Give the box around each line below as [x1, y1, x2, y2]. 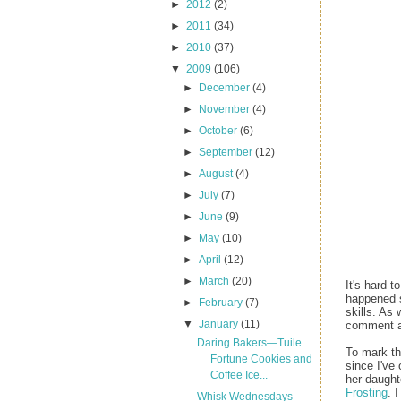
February [199, 296, 246, 309]
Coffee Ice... [209, 369, 268, 381]
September [199, 146, 256, 158]
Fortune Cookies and [209, 353, 312, 365]
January [199, 318, 242, 330]
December [199, 81, 253, 94]
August [199, 167, 236, 180]
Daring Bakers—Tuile [196, 337, 302, 349]
